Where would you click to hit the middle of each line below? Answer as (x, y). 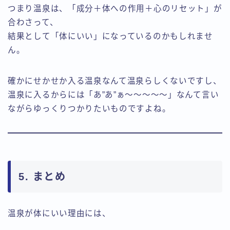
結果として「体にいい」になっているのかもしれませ (110, 36)
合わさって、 (33, 22)
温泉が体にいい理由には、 (59, 213)
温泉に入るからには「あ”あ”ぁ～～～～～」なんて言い (113, 94)
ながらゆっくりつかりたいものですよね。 (89, 108)
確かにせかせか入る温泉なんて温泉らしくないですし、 (115, 81)
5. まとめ (42, 176)
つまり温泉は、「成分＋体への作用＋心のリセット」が (115, 8)
